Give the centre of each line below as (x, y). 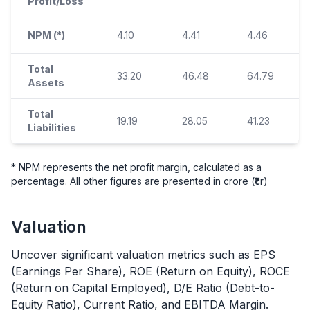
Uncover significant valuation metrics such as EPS (143, 254)
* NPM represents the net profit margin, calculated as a (136, 167)
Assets (46, 82)
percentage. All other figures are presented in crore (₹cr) (139, 181)
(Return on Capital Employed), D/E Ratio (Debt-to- (143, 288)
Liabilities (52, 127)
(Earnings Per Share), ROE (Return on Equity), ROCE (151, 271)
